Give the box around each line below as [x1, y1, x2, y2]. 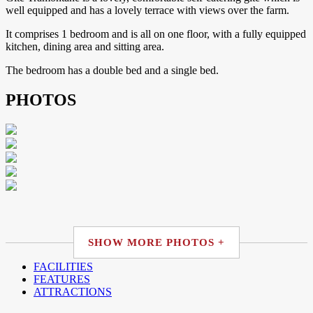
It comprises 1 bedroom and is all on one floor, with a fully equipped [6, 28, 306, 41]
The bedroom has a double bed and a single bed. [6, 64, 221, 77]
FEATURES [34, 272, 90, 285]
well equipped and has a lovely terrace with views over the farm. [6, 4, 292, 17]
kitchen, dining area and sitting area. [6, 41, 167, 53]
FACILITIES [34, 260, 93, 272]
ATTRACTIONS [34, 285, 112, 298]
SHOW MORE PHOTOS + [88, 236, 225, 248]
